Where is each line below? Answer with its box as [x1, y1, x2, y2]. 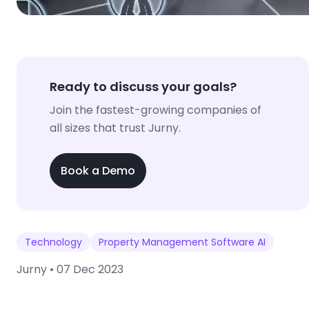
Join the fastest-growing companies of [50, 102, 261, 119]
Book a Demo [61, 162, 135, 179]
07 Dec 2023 [57, 261, 123, 277]
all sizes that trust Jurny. [50, 120, 181, 137]
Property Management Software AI [99, 235, 266, 249]
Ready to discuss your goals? [50, 78, 237, 96]
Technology [25, 235, 82, 249]
